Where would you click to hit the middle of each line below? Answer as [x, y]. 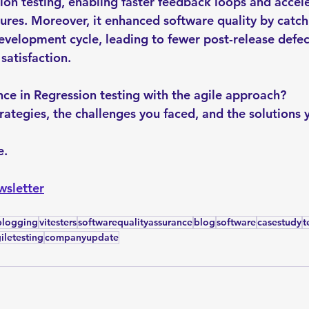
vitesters [58, 222]
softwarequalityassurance [135, 222]
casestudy [279, 222]
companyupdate [82, 237]
